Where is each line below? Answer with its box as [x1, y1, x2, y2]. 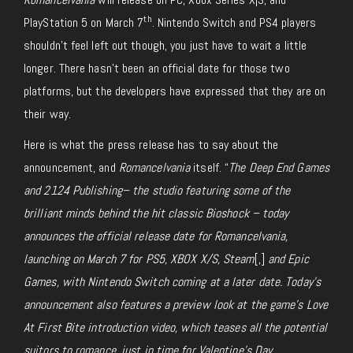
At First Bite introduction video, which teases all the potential [24, 319, 328, 336]
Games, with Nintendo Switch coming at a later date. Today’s [24, 273, 321, 291]
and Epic [264, 251, 309, 268]
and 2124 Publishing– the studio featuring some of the [24, 182, 291, 199]
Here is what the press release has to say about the [24, 136, 279, 154]
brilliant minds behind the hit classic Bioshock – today [24, 205, 289, 222]
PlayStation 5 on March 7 [24, 14, 144, 32]
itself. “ [190, 159, 229, 176]
